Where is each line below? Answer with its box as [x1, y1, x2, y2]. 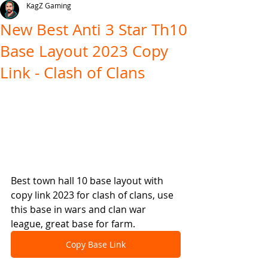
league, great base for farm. [11, 217, 135, 230]
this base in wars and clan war [11, 202, 148, 216]
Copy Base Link [66, 238, 126, 250]
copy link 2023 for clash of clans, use [11, 188, 176, 202]
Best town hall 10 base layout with [11, 173, 166, 187]
